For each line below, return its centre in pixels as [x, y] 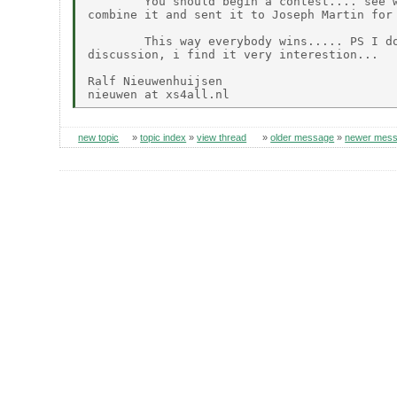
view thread [222, 138]
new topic [99, 138]
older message [303, 138]
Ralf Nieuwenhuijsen [156, 81]
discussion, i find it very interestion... [234, 54]
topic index [163, 138]
